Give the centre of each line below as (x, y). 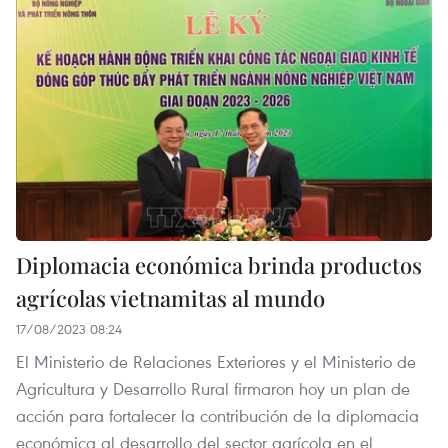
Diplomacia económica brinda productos (219, 264)
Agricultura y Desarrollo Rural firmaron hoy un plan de (213, 388)
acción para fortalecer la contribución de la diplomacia (217, 415)
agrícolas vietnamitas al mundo (170, 297)
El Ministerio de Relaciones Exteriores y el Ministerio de (216, 361)
